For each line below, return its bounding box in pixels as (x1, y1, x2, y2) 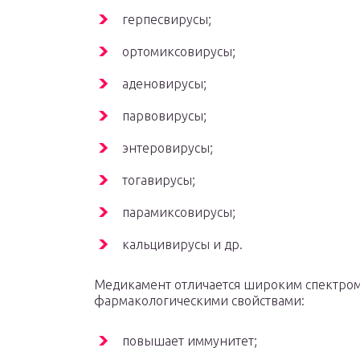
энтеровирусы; (122, 141, 213, 156)
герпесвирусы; (122, 12, 211, 27)
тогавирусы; (122, 173, 195, 188)
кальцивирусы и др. (122, 237, 243, 252)
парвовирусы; (122, 108, 207, 124)
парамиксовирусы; (122, 205, 235, 220)
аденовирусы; (122, 76, 207, 92)
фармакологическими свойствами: (94, 293, 305, 309)
